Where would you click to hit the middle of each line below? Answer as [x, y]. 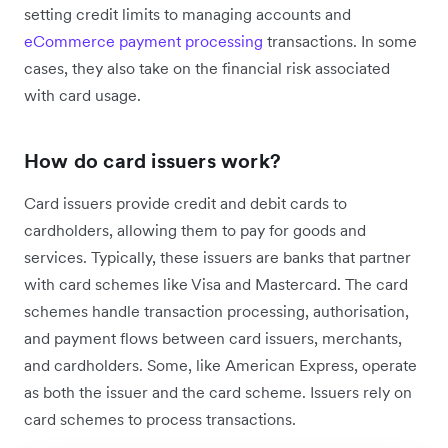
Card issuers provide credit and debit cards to [185, 203]
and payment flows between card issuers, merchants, [213, 338]
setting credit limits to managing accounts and [187, 14]
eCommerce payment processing [143, 41]
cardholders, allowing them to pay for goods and [195, 230]
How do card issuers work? [152, 161]
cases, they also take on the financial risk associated [207, 68]
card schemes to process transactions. [160, 419]
